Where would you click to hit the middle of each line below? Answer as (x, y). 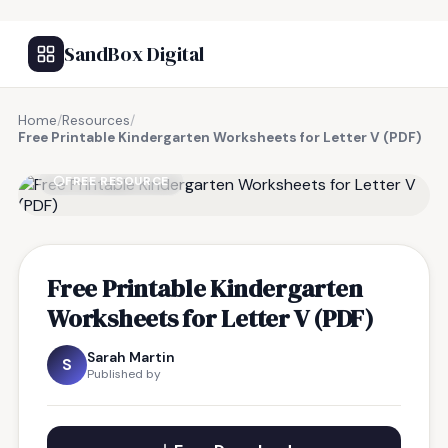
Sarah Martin (131, 357)
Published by (124, 374)
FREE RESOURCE (117, 181)
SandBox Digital (134, 54)
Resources (96, 120)
